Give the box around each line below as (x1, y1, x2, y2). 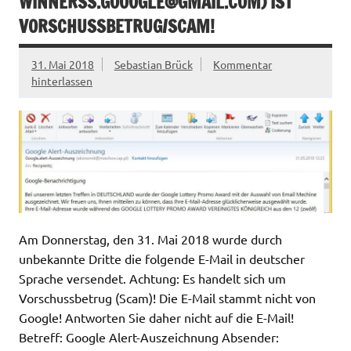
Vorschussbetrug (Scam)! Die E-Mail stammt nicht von (19, 289, 316, 306)
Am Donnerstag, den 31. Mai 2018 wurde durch (19, 230, 282, 247)
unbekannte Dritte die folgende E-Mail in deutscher (19, 250, 305, 266)
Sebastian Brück (114, 57, 193, 72)
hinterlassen (31, 74, 92, 89)
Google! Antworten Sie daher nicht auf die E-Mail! (19, 309, 294, 325)
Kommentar (213, 57, 273, 72)
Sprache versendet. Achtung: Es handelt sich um (19, 270, 286, 286)
